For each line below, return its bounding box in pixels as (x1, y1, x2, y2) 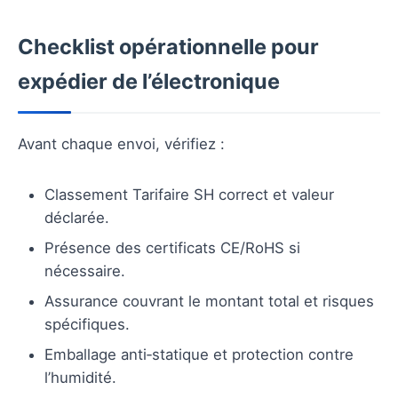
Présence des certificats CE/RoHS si (44, 238, 300, 257)
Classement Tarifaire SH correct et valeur (44, 185, 334, 203)
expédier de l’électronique (18, 68, 280, 94)
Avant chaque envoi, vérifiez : (18, 134, 225, 153)
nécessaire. (44, 261, 125, 280)
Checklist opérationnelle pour (18, 33, 319, 60)
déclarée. (44, 208, 109, 227)
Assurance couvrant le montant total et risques (44, 291, 374, 310)
